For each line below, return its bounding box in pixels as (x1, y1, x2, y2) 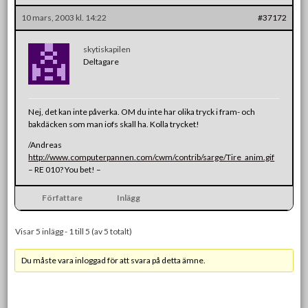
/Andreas (28, 139, 63, 150)
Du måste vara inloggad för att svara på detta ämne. (21, 254, 206, 265)
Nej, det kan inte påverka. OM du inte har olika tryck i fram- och (28, 106, 256, 117)
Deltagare (83, 56, 120, 67)
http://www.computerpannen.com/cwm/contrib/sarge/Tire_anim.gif (28, 151, 275, 162)
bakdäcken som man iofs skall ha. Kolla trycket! (28, 118, 200, 129)
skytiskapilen (83, 43, 131, 54)
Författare (41, 192, 82, 203)
